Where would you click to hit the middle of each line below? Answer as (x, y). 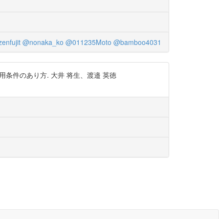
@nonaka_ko (43, 42)
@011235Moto (88, 42)
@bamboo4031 (137, 42)
